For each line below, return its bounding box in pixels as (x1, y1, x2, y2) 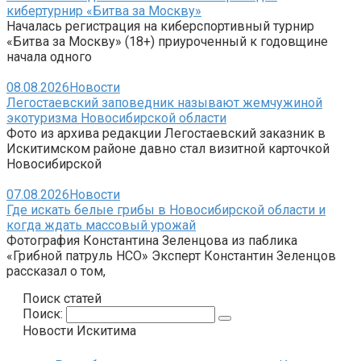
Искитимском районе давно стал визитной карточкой (6, 140, 330, 156)
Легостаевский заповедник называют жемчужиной (6, 94, 322, 110)
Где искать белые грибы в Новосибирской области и (6, 201, 326, 218)
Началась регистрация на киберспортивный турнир (6, 18, 314, 34)
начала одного (6, 48, 92, 64)
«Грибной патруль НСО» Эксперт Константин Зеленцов (6, 247, 336, 263)
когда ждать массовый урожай (6, 217, 196, 233)
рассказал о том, (6, 263, 106, 279)
